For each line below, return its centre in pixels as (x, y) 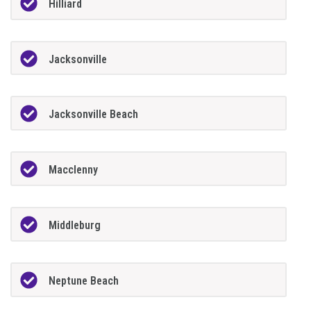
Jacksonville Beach (94, 115)
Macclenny (74, 170)
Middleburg (75, 226)
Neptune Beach (84, 281)
